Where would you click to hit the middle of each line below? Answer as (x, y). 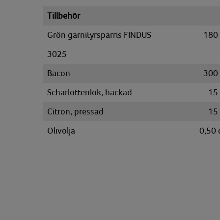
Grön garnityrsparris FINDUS (99, 35)
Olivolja (61, 131)
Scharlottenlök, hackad (90, 92)
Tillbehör (64, 16)
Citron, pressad (75, 111)
